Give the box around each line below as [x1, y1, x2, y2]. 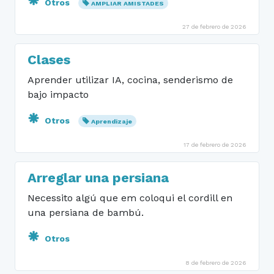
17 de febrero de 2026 [183, 141, 246, 148]
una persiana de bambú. [28, 207, 144, 218]
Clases [28, 52, 70, 67]
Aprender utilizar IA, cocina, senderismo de [28, 74, 233, 86]
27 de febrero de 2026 [182, 23, 246, 30]
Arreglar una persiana [28, 170, 169, 185]
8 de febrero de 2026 [185, 259, 246, 266]
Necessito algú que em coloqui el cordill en [28, 192, 232, 204]
